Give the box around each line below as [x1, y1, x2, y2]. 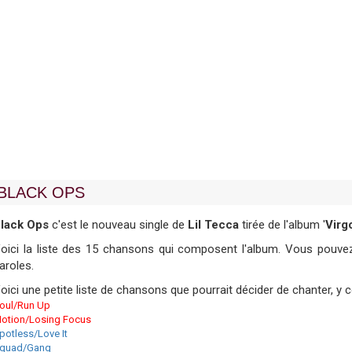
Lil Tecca [188, 218, 239, 232]
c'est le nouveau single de [49, 218, 188, 232]
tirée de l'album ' [239, 218, 325, 232]
